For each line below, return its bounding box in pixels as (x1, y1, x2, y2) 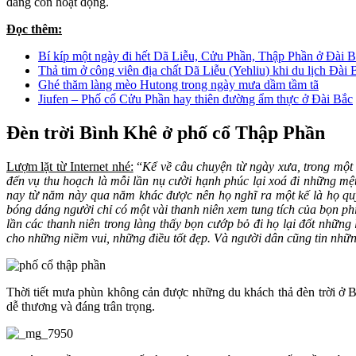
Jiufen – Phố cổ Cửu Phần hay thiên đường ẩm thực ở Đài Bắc (38, 92, 353, 106)
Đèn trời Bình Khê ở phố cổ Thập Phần (6, 122, 325, 144)
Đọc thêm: (6, 22, 62, 37)
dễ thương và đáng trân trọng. (6, 300, 155, 314)
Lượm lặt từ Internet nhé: (6, 160, 133, 174)
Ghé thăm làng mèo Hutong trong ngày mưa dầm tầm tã (38, 78, 319, 92)
